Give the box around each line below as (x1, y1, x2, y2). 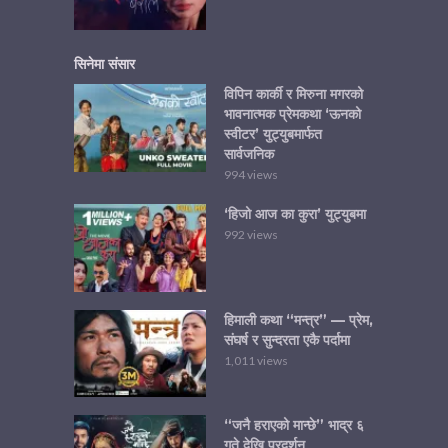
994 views (224, 167, 278, 182)
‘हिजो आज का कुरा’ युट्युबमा (224, 205, 366, 223)
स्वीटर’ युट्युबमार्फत (224, 125, 322, 143)
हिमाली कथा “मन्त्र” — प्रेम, (224, 310, 373, 329)
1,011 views (224, 352, 288, 368)
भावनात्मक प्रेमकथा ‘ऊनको (224, 105, 361, 123)
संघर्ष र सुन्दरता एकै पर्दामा (224, 330, 350, 349)
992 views (224, 227, 278, 242)
